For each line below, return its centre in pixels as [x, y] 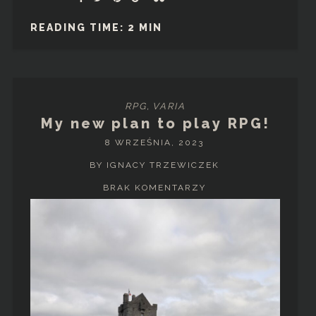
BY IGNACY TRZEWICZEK [154, 165]
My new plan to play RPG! [155, 124]
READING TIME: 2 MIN [96, 27]
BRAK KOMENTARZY [154, 188]
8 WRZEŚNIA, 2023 [154, 143]
